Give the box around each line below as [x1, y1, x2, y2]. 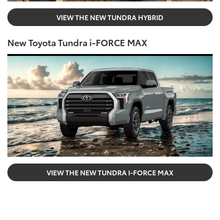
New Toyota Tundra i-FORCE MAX [7, 35, 147, 49]
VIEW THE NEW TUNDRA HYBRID [56, 12, 164, 22]
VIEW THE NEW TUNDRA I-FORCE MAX [47, 167, 173, 177]
